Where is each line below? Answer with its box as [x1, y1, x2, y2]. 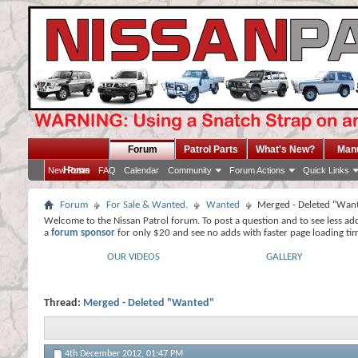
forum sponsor [51, 228, 115, 238]
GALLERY [266, 252, 302, 262]
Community [168, 165, 212, 175]
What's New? [256, 144, 315, 155]
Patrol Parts [184, 144, 238, 155]
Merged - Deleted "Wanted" [83, 297, 214, 309]
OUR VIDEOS [107, 252, 160, 262]
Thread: [44, 297, 83, 309]
